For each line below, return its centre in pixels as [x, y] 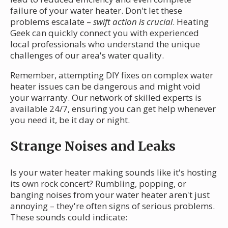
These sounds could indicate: [69, 217]
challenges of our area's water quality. [87, 55]
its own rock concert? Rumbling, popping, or [98, 183]
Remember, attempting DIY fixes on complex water [112, 75]
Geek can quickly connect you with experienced [105, 33]
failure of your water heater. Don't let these [96, 10]
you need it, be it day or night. [70, 120]
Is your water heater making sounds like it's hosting [113, 172]
